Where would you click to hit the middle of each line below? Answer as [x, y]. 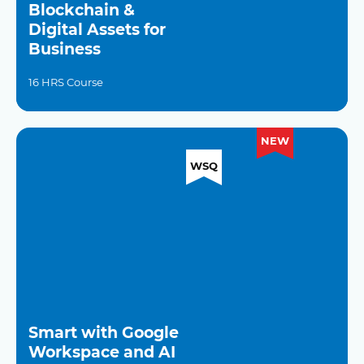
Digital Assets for [97, 30]
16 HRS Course [66, 82]
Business [65, 49]
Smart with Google [104, 333]
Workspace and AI [102, 352]
